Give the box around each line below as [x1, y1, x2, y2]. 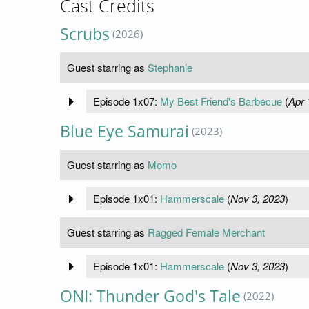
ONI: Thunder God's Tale [60, 286, 241, 308]
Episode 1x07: [92, 94, 160, 109]
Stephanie [148, 60, 192, 75]
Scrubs [60, 23, 110, 46]
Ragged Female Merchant [148, 225, 265, 240]
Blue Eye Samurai [60, 121, 189, 143]
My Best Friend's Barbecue [159, 94, 282, 109]
